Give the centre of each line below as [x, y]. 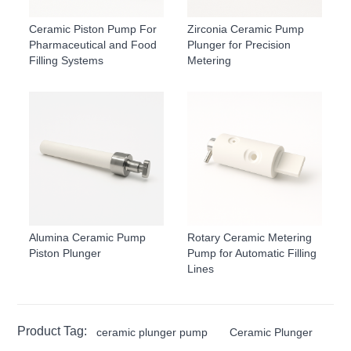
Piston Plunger [65, 253]
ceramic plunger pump [152, 333]
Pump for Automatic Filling [252, 253]
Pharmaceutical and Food [93, 44]
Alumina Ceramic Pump [88, 238]
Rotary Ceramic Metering [250, 238]
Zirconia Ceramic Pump [246, 29]
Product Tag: [52, 331]
